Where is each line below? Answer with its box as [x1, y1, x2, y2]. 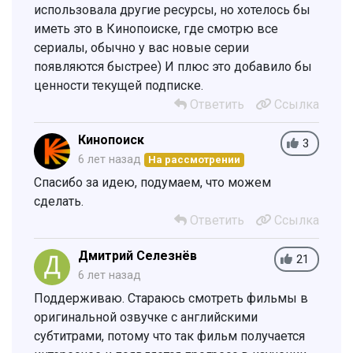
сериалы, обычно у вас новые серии [34, 39, 249, 55]
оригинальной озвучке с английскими [34, 309, 258, 325]
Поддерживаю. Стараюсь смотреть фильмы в [34, 290, 308, 306]
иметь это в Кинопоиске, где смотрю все [34, 20, 278, 36]
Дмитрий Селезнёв [78, 247, 197, 263]
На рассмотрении [148, 153, 241, 165]
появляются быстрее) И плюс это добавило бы [34, 58, 312, 74]
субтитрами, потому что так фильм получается [34, 328, 305, 344]
